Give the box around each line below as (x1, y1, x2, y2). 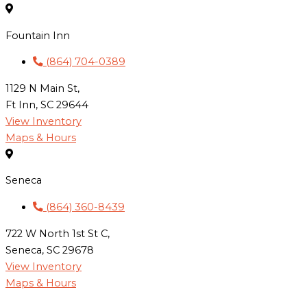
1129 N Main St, (5, 82, 79, 95)
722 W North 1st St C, (5, 227, 110, 240)
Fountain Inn (5, 29, 70, 42)
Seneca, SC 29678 (5, 243, 94, 256)
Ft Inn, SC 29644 (5, 98, 88, 111)
